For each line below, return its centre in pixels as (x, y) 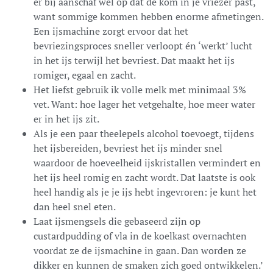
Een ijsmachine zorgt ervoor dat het (111, 31)
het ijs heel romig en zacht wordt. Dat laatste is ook (144, 177)
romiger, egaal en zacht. (85, 75)
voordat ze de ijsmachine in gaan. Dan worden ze (140, 250)
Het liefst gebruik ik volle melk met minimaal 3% (140, 89)
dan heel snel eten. (75, 206)
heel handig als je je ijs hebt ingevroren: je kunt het (145, 192)
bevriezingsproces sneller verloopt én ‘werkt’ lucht (143, 45)
